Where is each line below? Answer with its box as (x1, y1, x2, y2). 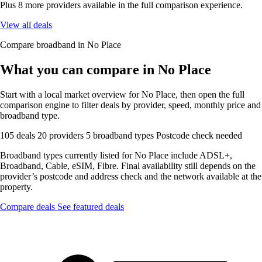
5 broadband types (86, 130, 156, 140)
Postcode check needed (156, 130, 242, 140)
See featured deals (57, 201, 124, 212)
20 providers (37, 130, 86, 140)
